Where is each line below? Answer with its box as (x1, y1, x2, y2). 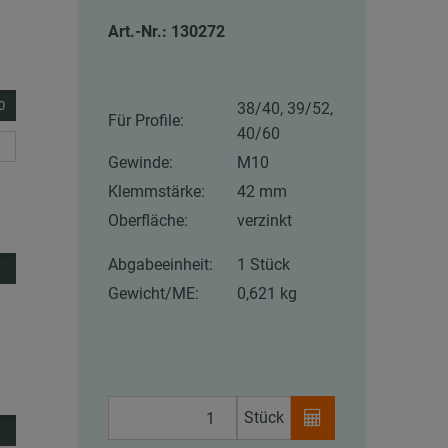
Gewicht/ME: (108, 284, 200, 304)
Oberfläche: (108, 211, 189, 231)
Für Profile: (108, 111, 185, 131)
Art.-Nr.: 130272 (108, 22, 226, 42)
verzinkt (237, 211, 293, 231)
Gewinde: (108, 153, 174, 173)
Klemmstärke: (108, 182, 206, 202)
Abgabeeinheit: (108, 255, 214, 275)
